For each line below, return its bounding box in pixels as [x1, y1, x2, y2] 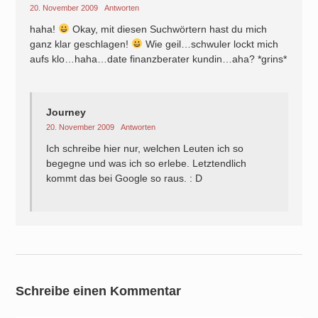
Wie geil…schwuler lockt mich [143, 38, 279, 50]
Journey [46, 106, 87, 118]
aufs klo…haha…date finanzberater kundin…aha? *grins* [30, 53, 287, 65]
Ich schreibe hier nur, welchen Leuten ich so [46, 143, 244, 154]
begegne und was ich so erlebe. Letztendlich [46, 158, 247, 169]
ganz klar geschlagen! [30, 38, 132, 50]
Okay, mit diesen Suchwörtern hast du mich [70, 23, 268, 35]
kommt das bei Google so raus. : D [46, 172, 203, 184]
